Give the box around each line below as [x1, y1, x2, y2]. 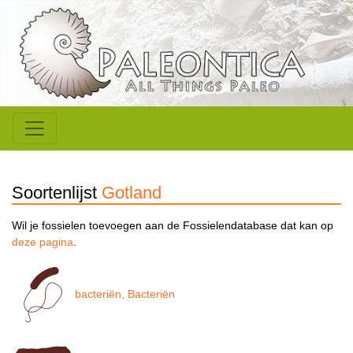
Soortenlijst [12, 183, 102, 203]
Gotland [102, 183, 162, 203]
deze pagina [12, 236, 73, 249]
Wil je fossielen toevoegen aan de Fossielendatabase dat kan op [12, 219, 333, 232]
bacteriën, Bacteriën [75, 288, 175, 301]
